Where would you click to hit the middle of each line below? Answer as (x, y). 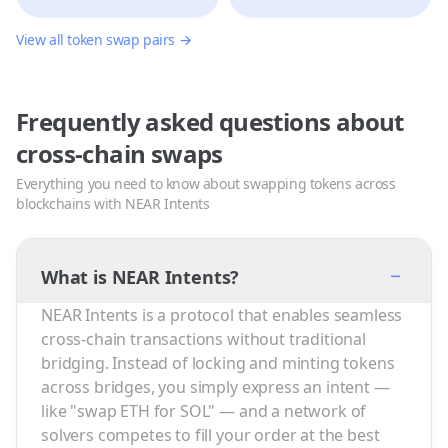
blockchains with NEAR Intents (113, 203)
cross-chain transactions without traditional (203, 339)
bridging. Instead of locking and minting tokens (218, 363)
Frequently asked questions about (210, 121)
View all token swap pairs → (104, 39)
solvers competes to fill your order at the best (210, 435)
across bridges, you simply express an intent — (215, 387)
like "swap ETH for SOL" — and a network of (204, 411)
